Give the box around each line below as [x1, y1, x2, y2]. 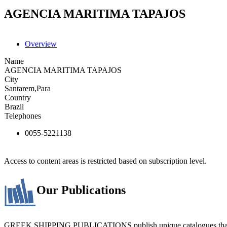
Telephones [5, 111, 41, 120]
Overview [25, 39, 57, 48]
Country [5, 93, 31, 102]
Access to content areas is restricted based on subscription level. [4, 156, 207, 165]
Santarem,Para [5, 84, 51, 93]
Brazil [5, 102, 24, 111]
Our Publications [36, 183, 126, 197]
